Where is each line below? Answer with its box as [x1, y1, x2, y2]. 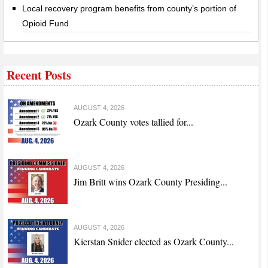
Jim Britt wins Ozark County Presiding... [74, 175, 228, 188]
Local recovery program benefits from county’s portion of [22, 4, 237, 14]
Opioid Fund [22, 19, 69, 29]
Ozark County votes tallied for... [74, 115, 194, 129]
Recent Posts [7, 66, 72, 84]
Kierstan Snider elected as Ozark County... [74, 235, 234, 248]
